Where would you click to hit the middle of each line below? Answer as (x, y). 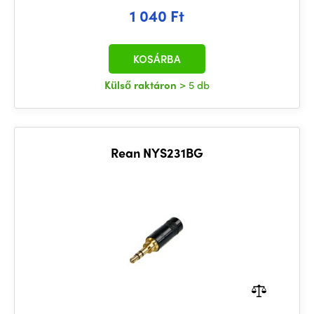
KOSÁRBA (157, 59)
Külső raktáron (142, 85)
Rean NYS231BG (157, 152)
